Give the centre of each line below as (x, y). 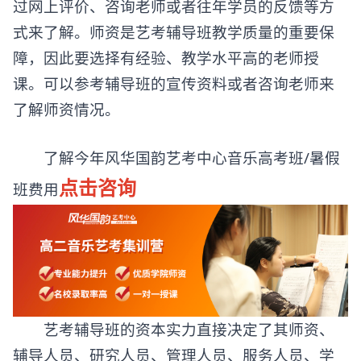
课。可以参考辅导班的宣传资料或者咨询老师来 (174, 83)
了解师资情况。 (66, 109)
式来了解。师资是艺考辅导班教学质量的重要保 (174, 32)
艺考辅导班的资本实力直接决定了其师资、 (174, 329)
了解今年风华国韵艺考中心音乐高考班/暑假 (176, 158)
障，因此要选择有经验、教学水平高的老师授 (166, 58)
